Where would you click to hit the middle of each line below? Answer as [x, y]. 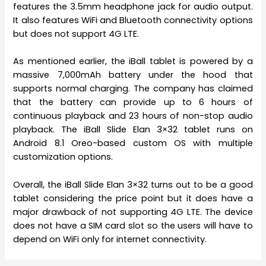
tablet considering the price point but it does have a [133, 198]
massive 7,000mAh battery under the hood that [133, 75]
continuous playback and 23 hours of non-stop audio [133, 116]
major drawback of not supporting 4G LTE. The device [133, 212]
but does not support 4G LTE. [76, 34]
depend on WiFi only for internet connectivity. [110, 239]
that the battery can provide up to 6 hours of [133, 102]
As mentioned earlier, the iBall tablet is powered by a [133, 61]
